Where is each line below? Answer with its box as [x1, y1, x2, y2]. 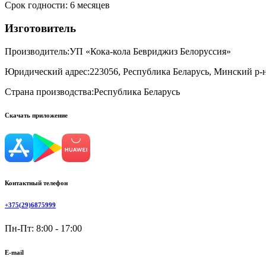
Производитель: [5, 46, 69, 56]
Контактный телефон [5, 179, 68, 187]
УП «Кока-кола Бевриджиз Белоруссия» [69, 46, 231, 56]
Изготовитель [5, 21, 76, 34]
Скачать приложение [5, 112, 68, 119]
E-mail [5, 249, 24, 256]
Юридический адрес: [5, 66, 90, 77]
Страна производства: [5, 86, 94, 97]
